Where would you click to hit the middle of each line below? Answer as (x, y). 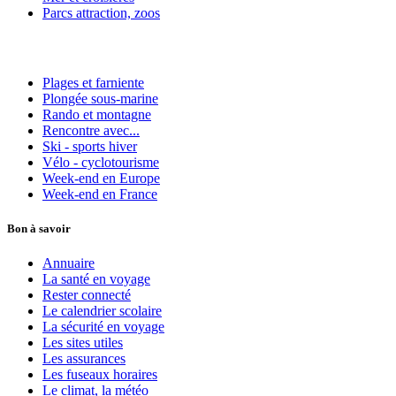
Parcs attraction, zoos (101, 13)
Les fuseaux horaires (100, 375)
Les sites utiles (83, 343)
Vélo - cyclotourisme (101, 162)
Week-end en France (100, 194)
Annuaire (69, 263)
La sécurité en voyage (103, 327)
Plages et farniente (93, 82)
